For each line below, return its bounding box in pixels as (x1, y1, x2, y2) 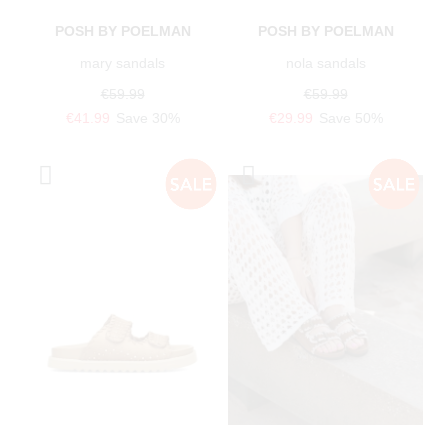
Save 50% (318, 109, 383, 126)
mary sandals (80, 54, 165, 71)
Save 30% (115, 109, 180, 126)
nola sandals (285, 54, 366, 71)
